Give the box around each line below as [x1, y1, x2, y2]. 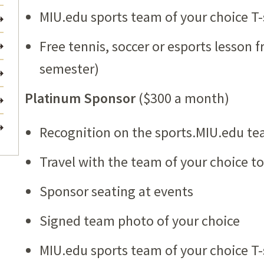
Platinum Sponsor [25, 89, 136, 107]
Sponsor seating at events [39, 182, 193, 200]
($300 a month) [136, 89, 229, 107]
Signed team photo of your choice [39, 212, 240, 230]
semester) [39, 60, 99, 78]
